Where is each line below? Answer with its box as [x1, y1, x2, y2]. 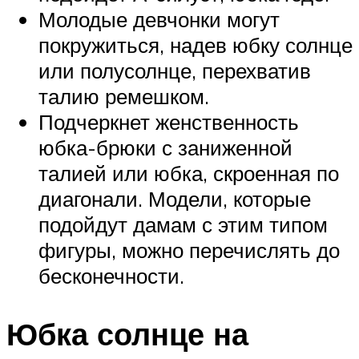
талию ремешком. [38, 83, 209, 110]
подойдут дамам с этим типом [38, 212, 328, 238]
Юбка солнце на [6, 314, 248, 354]
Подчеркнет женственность [38, 109, 299, 135]
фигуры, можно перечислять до [38, 237, 340, 264]
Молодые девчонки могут [38, 6, 280, 33]
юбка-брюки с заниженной [38, 135, 292, 161]
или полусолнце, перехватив [38, 58, 311, 84]
